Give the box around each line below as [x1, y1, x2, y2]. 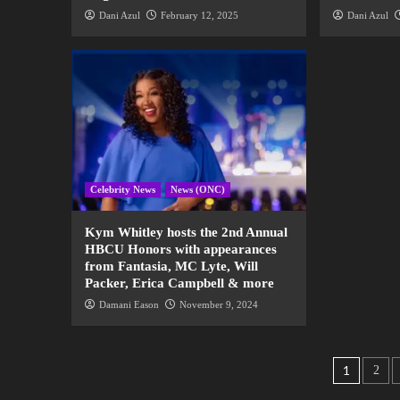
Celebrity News [89, 184, 155, 196]
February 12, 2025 [160, 10, 238, 21]
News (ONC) [170, 184, 225, 196]
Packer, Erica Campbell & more [84, 276, 274, 291]
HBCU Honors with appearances [84, 242, 277, 257]
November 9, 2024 [179, 299, 258, 311]
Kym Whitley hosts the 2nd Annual [84, 225, 287, 240]
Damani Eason [98, 299, 159, 311]
